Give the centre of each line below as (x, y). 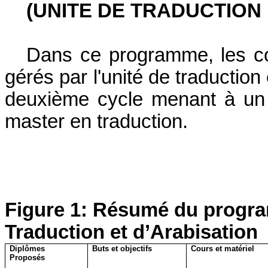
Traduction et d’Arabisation (131, 232)
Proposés (28, 257)
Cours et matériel (223, 248)
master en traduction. (96, 121)
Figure (37, 210)
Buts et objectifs (122, 248)
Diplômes (28, 248)
